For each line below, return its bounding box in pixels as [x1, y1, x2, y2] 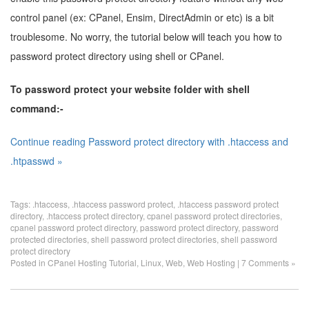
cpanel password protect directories [147, 210, 280, 221]
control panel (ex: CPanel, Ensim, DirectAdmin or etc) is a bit [10, 10, 274, 24]
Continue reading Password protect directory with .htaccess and [10, 134, 288, 148]
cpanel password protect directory [10, 221, 136, 233]
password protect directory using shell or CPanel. [10, 49, 224, 63]
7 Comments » [241, 257, 296, 268]
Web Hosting [187, 257, 235, 268]
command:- [10, 101, 63, 115]
